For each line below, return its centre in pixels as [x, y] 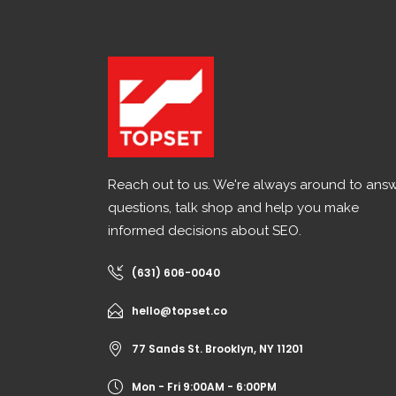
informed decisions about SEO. [205, 231]
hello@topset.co [179, 311]
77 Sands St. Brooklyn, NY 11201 [217, 349]
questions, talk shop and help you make [233, 208]
